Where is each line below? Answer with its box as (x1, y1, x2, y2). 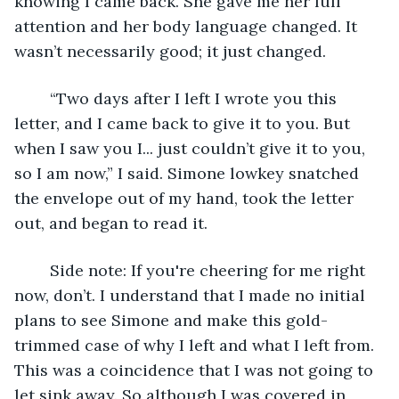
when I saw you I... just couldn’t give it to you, (14, 137, 370, 159)
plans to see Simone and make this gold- (14, 309, 328, 330)
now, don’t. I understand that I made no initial (14, 284, 370, 305)
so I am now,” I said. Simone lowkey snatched (14, 162, 363, 183)
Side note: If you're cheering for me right (32, 259, 50, 281)
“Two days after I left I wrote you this (32, 87, 50, 109)
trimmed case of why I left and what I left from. (14, 334, 379, 355)
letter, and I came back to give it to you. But (14, 112, 354, 134)
